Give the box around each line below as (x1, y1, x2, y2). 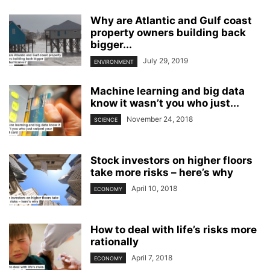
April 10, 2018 (131, 183, 177, 193)
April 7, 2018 (131, 253, 172, 262)
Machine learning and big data (90, 84, 245, 97)
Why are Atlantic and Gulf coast (90, 14, 252, 27)
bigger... (90, 39, 132, 51)
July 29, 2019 (143, 56, 188, 66)
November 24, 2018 (127, 114, 193, 124)
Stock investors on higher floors (90, 154, 253, 166)
